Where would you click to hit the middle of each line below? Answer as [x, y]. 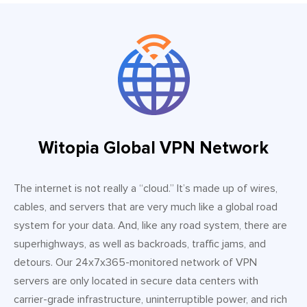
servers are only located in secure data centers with [136, 281]
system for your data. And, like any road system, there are [150, 225]
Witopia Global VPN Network [153, 148]
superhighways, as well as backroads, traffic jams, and [140, 244]
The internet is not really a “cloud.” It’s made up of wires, [146, 188]
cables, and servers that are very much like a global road [146, 207]
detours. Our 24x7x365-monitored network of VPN [135, 262]
